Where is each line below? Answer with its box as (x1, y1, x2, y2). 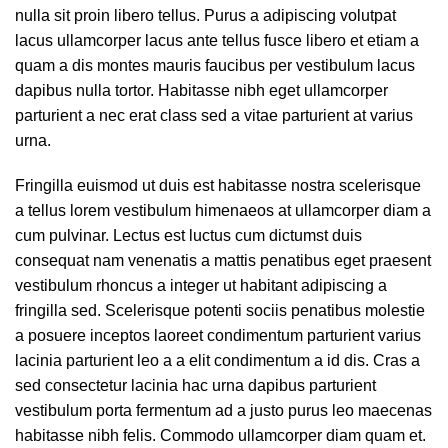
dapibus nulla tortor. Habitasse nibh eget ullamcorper (15, 82, 388, 99)
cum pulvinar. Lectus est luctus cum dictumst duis (15, 227, 362, 244)
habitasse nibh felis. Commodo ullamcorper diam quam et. (15, 427, 426, 444)
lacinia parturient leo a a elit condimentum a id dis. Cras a (15, 352, 420, 369)
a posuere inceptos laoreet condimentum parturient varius (15, 327, 421, 344)
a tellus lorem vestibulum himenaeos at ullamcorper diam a (15, 202, 431, 219)
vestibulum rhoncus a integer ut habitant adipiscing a (15, 277, 387, 294)
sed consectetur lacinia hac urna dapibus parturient (15, 377, 376, 394)
